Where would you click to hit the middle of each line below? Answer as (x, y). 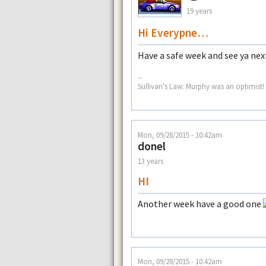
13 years (151, 161)
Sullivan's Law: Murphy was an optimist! (201, 86)
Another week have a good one (200, 203)
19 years (199, 11)
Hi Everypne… (173, 32)
